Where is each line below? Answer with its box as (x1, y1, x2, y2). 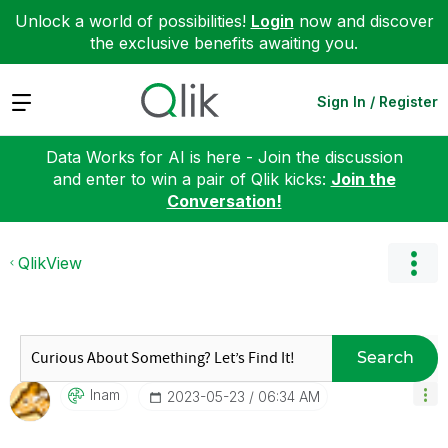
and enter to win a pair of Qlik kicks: (52, 168, 331, 189)
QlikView (18, 252, 82, 273)
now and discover (293, 11, 434, 31)
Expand (10, 90, 67, 111)
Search (356, 348, 414, 367)
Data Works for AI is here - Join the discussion (45, 146, 403, 167)
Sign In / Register (317, 92, 438, 110)
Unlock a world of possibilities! (14, 11, 251, 31)
